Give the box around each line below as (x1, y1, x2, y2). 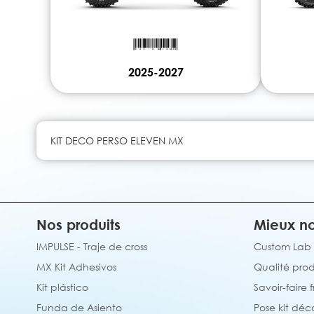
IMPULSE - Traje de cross (36, 240, 147, 252)
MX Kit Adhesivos (36, 261, 116, 273)
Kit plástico (36, 281, 88, 293)
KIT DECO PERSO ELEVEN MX (50, 135, 184, 147)
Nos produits (36, 216, 121, 233)
